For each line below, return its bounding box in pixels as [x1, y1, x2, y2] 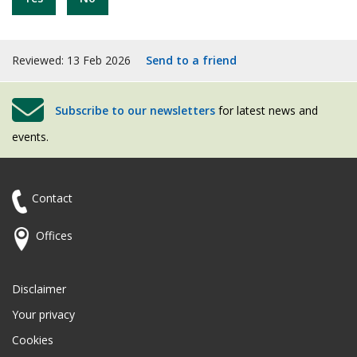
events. [12, 129, 49, 145]
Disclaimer [12, 281, 66, 297]
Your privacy [12, 307, 75, 323]
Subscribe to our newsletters [55, 103, 215, 119]
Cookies [12, 332, 53, 348]
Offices [36, 228, 73, 244]
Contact [32, 190, 73, 206]
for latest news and [215, 103, 318, 119]
